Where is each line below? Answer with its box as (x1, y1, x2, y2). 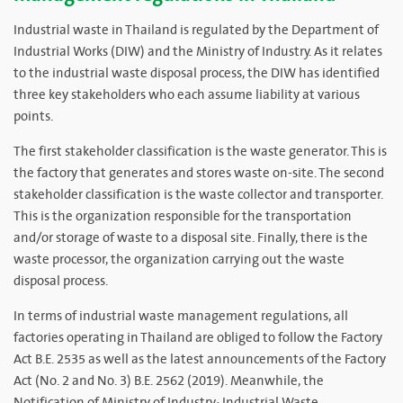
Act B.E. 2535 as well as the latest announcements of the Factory (13, 349, 386, 370)
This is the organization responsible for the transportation (13, 206, 352, 227)
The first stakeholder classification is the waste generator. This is (13, 141, 387, 162)
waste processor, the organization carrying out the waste (13, 249, 345, 270)
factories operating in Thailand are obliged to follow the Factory (13, 327, 382, 348)
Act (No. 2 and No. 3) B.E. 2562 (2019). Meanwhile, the (13, 371, 324, 391)
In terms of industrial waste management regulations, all (13, 306, 348, 327)
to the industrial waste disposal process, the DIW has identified (13, 63, 380, 84)
